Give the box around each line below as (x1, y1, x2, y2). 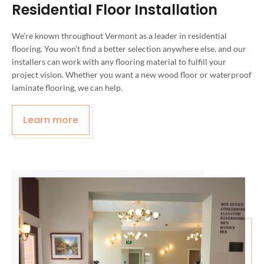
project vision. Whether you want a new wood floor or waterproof (12, 69, 252, 80)
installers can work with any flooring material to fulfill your (12, 56, 226, 67)
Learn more (23, 113, 78, 127)
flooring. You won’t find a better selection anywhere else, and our (12, 43, 246, 54)
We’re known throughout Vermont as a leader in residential (12, 30, 227, 41)
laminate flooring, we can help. (12, 82, 123, 93)
